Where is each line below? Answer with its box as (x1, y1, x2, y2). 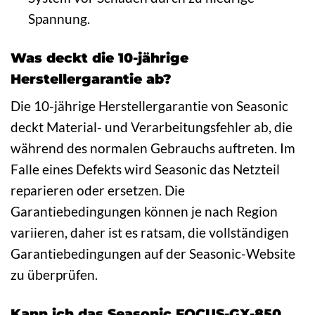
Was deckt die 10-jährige (11, 49, 188, 66)
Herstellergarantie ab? (11, 70, 172, 87)
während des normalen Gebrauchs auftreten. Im (11, 140, 295, 157)
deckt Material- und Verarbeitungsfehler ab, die (11, 119, 292, 136)
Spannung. (27, 10, 90, 27)
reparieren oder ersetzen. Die (11, 182, 185, 199)
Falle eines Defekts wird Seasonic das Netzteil (11, 161, 280, 178)
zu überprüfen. (11, 266, 98, 283)
